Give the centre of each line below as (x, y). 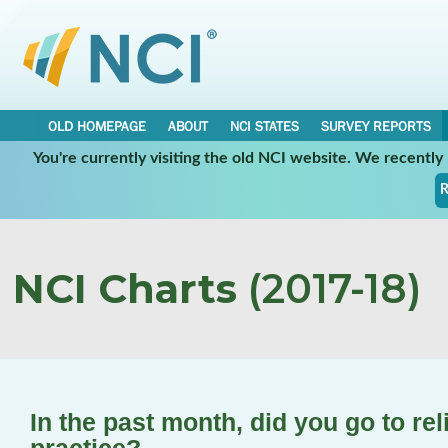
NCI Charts (125, 288)
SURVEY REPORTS (376, 126)
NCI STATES (264, 126)
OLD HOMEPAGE (97, 126)
